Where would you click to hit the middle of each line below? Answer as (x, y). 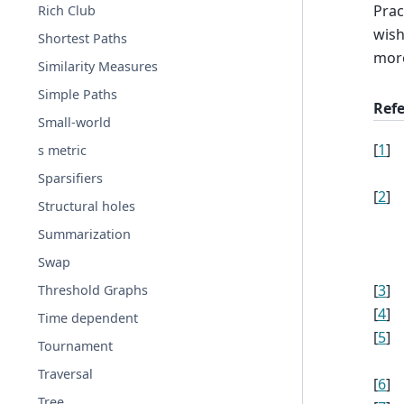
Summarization (85, 234)
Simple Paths (78, 94)
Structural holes (87, 206)
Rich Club (67, 10)
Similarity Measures (98, 66)
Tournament (76, 346)
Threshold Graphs (93, 290)
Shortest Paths (83, 38)
